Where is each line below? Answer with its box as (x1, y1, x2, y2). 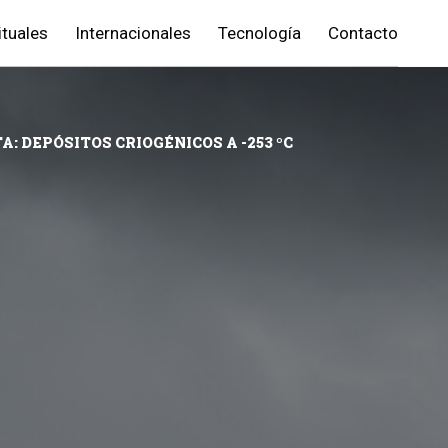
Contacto (328, 23, 398, 43)
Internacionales (75, 23, 191, 43)
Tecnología (218, 23, 301, 43)
